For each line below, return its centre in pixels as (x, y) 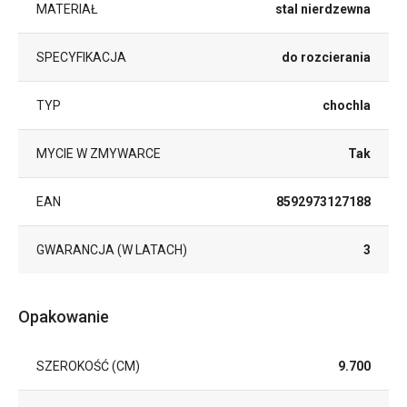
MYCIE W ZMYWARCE (99, 153)
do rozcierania (326, 57)
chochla (347, 105)
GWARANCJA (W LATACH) (112, 249)
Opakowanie (64, 316)
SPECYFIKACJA (81, 57)
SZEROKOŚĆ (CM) (88, 366)
